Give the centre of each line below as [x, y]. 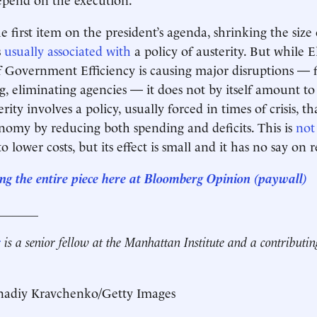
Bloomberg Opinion [197, 177]
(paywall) [281, 177]
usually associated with [68, 50]
